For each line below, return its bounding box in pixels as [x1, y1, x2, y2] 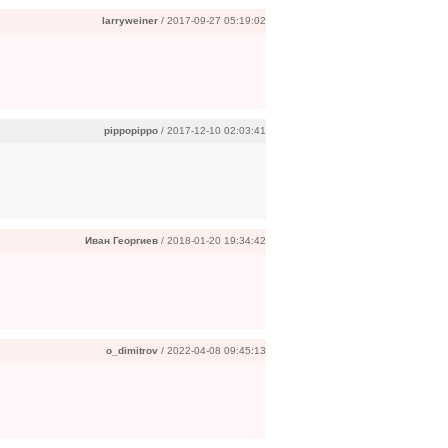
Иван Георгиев [85, 235, 158, 246]
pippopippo [104, 125, 158, 136]
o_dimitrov [106, 345, 158, 356]
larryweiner [102, 15, 158, 26]
